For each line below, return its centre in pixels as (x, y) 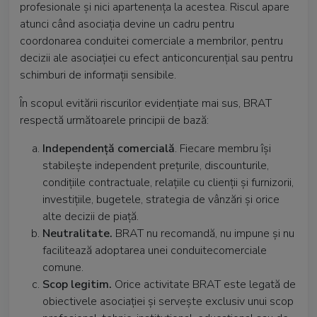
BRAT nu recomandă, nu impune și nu (205, 234)
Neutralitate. (79, 234)
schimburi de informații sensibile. (98, 75)
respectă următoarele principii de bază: (114, 120)
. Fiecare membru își (223, 149)
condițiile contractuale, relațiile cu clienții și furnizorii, (168, 183)
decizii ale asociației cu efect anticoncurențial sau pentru (156, 58)
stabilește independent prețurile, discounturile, (156, 166)
